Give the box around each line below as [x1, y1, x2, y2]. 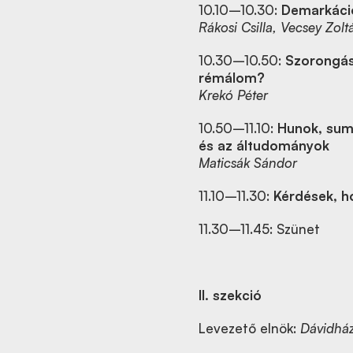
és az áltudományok [199, 137, 329, 154]
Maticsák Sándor [199, 154, 297, 171]
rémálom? [199, 69, 265, 86]
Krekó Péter [199, 87, 268, 103]
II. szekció [199, 287, 262, 303]
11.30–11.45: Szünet [199, 221, 320, 237]
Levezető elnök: [199, 320, 300, 336]
